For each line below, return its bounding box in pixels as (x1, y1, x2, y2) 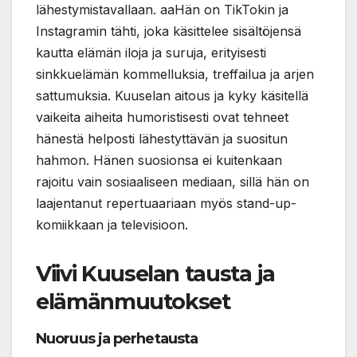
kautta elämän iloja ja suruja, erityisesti (36, 45, 266, 61)
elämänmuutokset (36, 288, 230, 316)
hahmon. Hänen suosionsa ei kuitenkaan (36, 152, 282, 169)
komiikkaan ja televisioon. (36, 217, 188, 233)
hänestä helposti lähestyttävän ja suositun (36, 131, 288, 147)
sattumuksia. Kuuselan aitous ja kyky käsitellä (36, 88, 308, 104)
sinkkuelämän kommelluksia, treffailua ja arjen (36, 66, 314, 83)
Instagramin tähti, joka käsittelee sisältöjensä (36, 23, 301, 40)
